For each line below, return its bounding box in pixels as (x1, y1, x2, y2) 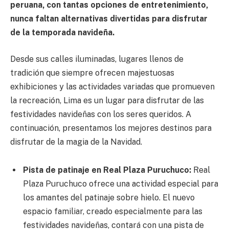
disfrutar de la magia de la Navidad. (10, 136, 142, 147)
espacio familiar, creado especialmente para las (23, 207, 202, 217)
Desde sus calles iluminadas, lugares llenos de (10, 54, 184, 64)
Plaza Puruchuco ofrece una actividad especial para (23, 179, 218, 189)
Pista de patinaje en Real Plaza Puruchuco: (23, 165, 193, 175)
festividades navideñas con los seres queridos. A (10, 109, 191, 119)
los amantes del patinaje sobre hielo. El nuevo (23, 193, 195, 203)
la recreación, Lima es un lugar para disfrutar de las (10, 95, 204, 105)
